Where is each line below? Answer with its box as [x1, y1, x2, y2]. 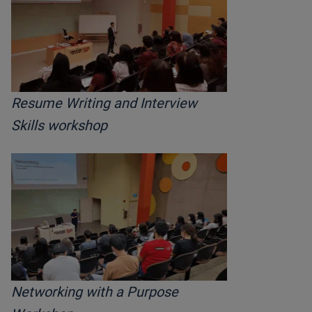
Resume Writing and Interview [11, 95, 197, 112]
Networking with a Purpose [11, 283, 178, 301]
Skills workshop [11, 117, 107, 134]
